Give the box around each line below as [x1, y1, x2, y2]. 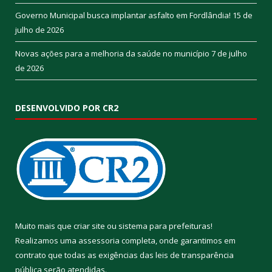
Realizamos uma [15, 235, 78, 246]
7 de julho [211, 48, 247, 59]
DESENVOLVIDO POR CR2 [15, 102, 118, 114]
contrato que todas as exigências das [15, 250, 155, 261]
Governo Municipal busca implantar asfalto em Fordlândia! [15, 10, 231, 21]
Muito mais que [15, 220, 73, 232]
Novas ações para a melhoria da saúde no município [15, 48, 209, 59]
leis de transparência [155, 250, 234, 261]
